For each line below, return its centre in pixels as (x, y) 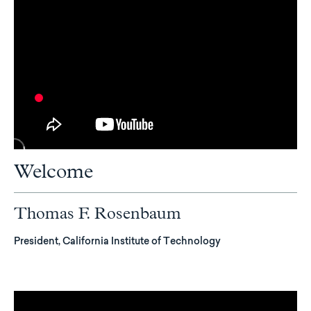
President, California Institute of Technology (117, 242)
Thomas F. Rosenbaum (98, 213)
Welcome (53, 172)
